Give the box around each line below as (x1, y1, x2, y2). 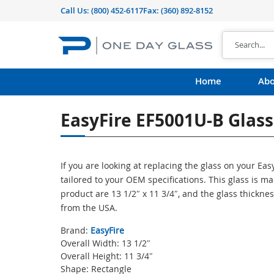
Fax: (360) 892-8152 (143, 5, 213, 16)
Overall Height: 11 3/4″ (61, 250, 153, 262)
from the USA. (61, 202, 117, 213)
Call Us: (61, 5, 91, 16)
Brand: (61, 224, 91, 236)
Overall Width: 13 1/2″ (61, 237, 150, 249)
